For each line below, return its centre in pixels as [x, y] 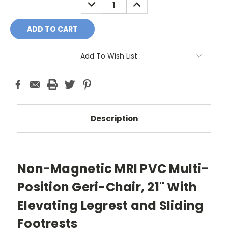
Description [114, 118]
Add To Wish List [109, 56]
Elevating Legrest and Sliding [111, 205]
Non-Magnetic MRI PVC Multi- [113, 168]
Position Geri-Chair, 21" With [107, 187]
